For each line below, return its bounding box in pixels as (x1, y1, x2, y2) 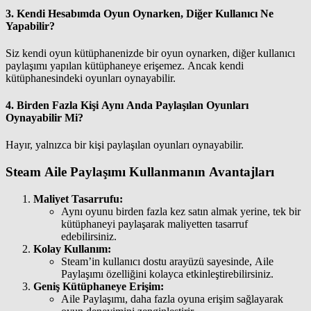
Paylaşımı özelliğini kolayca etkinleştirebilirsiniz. (61, 267, 274, 280)
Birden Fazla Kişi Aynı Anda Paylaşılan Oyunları (17, 99, 249, 112)
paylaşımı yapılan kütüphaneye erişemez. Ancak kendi (6, 59, 244, 72)
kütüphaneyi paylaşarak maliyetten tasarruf (61, 217, 248, 230)
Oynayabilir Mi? (6, 112, 83, 124)
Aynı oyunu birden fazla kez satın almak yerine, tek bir (61, 205, 301, 217)
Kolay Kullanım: (33, 242, 111, 255)
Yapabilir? (6, 19, 55, 32)
